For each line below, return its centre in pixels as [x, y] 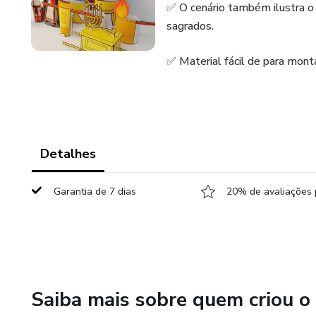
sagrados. [190, 26]
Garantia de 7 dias [95, 192]
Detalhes [68, 154]
